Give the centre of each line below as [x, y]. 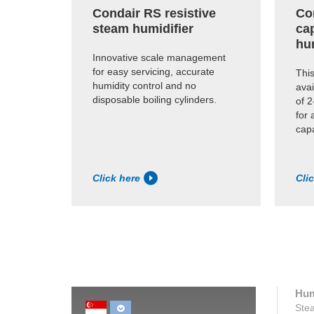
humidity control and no [144, 85]
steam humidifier [143, 28]
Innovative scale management [159, 57]
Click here [116, 178]
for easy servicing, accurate [153, 71]
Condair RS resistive [154, 13]
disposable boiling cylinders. [155, 99]
